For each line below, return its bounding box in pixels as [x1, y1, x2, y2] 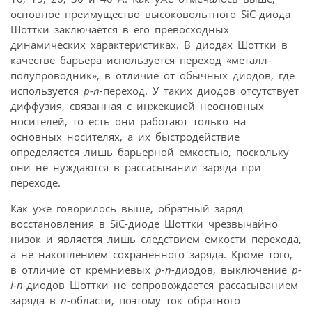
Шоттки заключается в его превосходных [10, 22, 229, 37]
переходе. [10, 175, 61, 190]
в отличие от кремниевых [10, 263, 155, 277]
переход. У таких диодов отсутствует [103, 84, 299, 98]
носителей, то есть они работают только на [10, 114, 246, 129]
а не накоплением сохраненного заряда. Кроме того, [10, 247, 292, 262]
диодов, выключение [175, 263, 287, 277]
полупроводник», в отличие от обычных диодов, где [10, 68, 295, 83]
